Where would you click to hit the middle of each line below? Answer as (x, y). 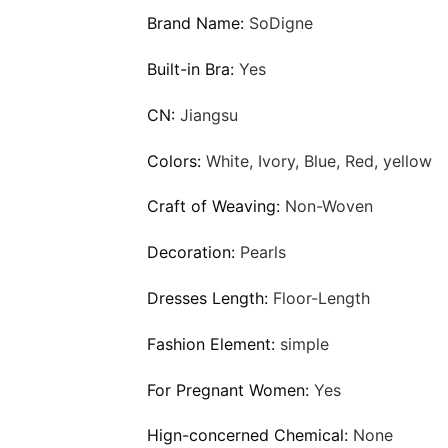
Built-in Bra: (193, 68)
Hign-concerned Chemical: (250, 435)
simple (304, 343)
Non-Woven (329, 206)
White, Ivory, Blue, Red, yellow (319, 160)
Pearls (263, 252)
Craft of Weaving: (216, 206)
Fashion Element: (213, 343)
